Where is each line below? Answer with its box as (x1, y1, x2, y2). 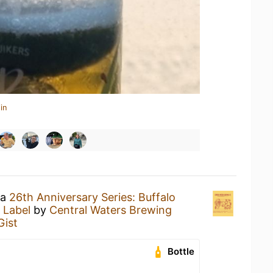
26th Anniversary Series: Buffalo (9, 191, 175, 204)
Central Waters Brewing (49, 204, 172, 216)
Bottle (168, 246, 195, 257)
